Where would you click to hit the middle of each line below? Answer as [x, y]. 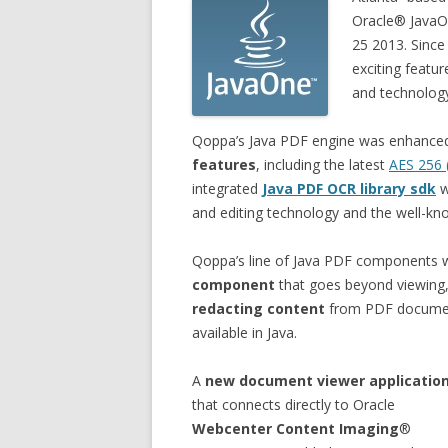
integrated [227, 188]
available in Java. [244, 332]
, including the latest [322, 164]
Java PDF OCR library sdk [349, 188]
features [224, 164]
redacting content [258, 308]
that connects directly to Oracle [293, 404]
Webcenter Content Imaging [295, 428]
